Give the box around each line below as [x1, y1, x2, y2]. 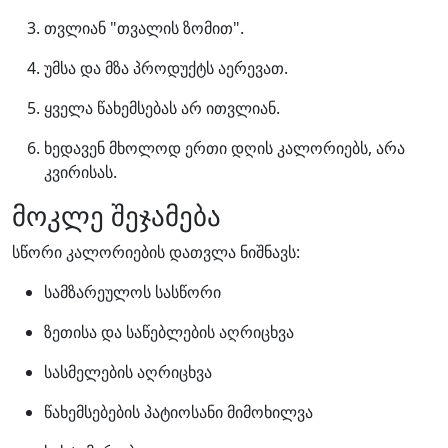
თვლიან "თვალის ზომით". [44, 17, 244, 39]
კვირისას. [44, 161, 117, 183]
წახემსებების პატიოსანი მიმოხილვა [44, 401, 313, 423]
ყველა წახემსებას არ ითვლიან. [44, 97, 280, 119]
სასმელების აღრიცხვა [44, 361, 212, 383]
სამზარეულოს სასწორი [44, 281, 221, 303]
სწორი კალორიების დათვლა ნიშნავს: [12, 241, 300, 263]
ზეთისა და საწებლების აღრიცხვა [44, 321, 294, 343]
